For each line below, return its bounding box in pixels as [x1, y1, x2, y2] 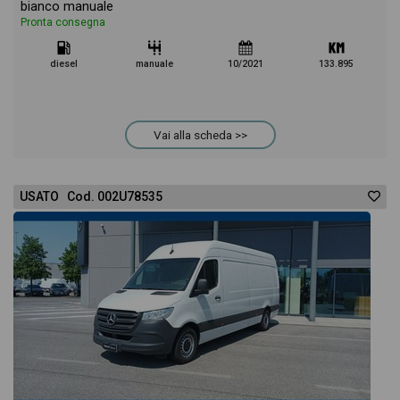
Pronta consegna [21, 16, 105, 29]
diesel [49, 58, 78, 70]
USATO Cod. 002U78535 [20, 189, 162, 204]
